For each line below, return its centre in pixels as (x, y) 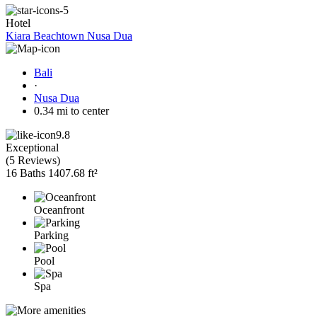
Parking (51, 235)
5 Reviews (33, 160)
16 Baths (25, 173)
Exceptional (32, 147)
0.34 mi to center (71, 110)
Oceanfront (59, 209)
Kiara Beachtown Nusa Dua (69, 35)
